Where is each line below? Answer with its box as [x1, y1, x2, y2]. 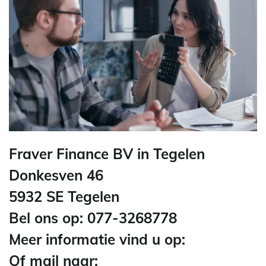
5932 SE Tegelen [9, 188, 119, 206]
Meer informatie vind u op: [9, 230, 189, 249]
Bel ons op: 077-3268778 [9, 209, 177, 227]
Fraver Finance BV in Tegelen [9, 145, 205, 163]
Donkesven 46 [9, 166, 103, 185]
